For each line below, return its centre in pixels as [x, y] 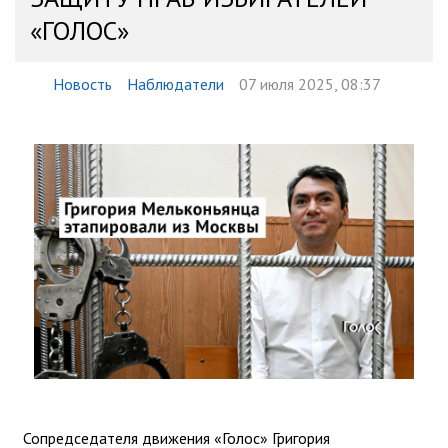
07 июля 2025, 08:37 [309, 84]
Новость [82, 84]
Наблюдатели [175, 84]
